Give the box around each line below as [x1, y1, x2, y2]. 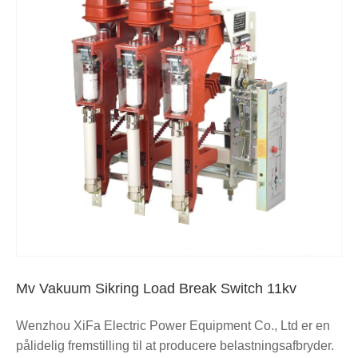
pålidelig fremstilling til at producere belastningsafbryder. [16, 338, 334, 352]
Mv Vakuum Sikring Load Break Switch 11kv [16, 280, 296, 296]
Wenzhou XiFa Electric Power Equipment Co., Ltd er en [16, 318, 330, 332]
